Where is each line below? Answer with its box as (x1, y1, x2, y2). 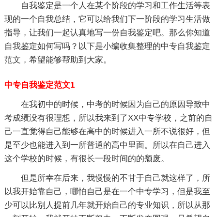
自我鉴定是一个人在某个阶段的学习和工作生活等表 (20, 1, 210, 10)
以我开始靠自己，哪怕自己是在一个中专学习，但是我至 (4, 187, 210, 196)
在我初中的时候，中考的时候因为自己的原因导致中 (20, 100, 210, 109)
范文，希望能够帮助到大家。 (4, 55, 111, 64)
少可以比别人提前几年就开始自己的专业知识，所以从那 (4, 201, 210, 210)
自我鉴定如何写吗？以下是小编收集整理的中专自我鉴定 (4, 42, 210, 51)
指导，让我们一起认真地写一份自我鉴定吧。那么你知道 (4, 28, 210, 37)
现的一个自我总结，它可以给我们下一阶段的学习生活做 (4, 15, 210, 24)
